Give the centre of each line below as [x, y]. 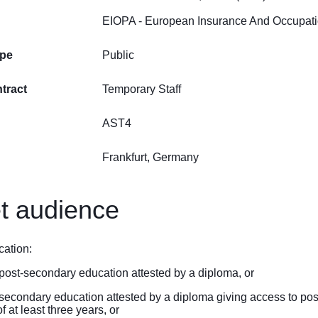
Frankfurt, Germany [150, 158]
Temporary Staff [142, 89]
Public [118, 55]
